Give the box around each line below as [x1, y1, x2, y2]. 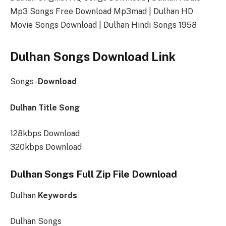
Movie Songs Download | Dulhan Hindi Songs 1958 [10, 20, 197, 30]
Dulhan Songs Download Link [10, 49, 176, 64]
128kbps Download [10, 129, 80, 139]
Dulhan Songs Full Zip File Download [10, 168, 177, 180]
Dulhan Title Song [10, 102, 80, 112]
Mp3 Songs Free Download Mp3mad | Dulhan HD [10, 7, 193, 17]
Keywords [38, 190, 77, 200]
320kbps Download [10, 142, 82, 152]
